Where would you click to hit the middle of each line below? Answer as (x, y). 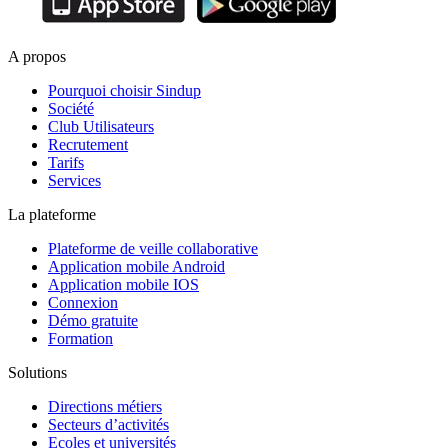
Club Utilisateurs (101, 126)
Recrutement (88, 144)
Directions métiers (105, 406)
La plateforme (52, 214)
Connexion (83, 302)
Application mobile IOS (123, 284)
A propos (37, 56)
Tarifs (66, 162)
